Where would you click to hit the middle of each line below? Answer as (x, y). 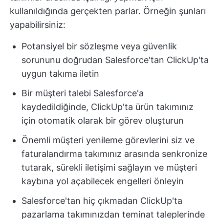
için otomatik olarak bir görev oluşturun (103, 121)
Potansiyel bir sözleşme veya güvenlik (99, 46)
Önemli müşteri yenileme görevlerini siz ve (108, 140)
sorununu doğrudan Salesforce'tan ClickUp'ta (115, 60)
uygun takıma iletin (60, 74)
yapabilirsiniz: (38, 25)
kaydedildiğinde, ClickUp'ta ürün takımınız (108, 107)
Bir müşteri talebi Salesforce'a (83, 93)
